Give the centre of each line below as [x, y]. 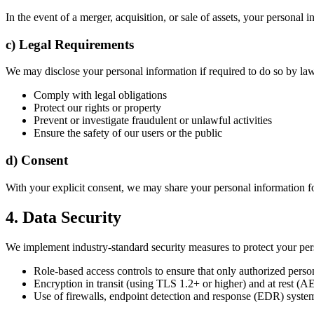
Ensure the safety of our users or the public [128, 133]
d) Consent [37, 161]
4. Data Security [63, 217]
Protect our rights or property [97, 108]
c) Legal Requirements [70, 44]
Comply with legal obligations [100, 95]
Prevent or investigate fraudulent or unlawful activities [153, 121]
